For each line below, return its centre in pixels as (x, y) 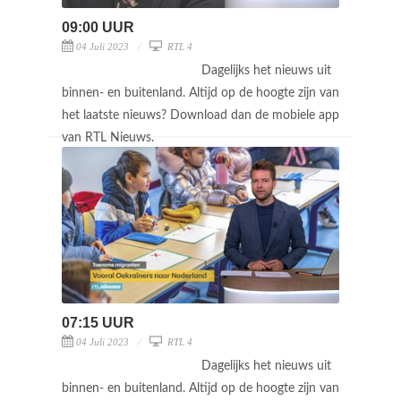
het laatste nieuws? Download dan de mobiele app (200, 115)
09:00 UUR (98, 27)
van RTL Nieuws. (110, 137)
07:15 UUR (98, 322)
